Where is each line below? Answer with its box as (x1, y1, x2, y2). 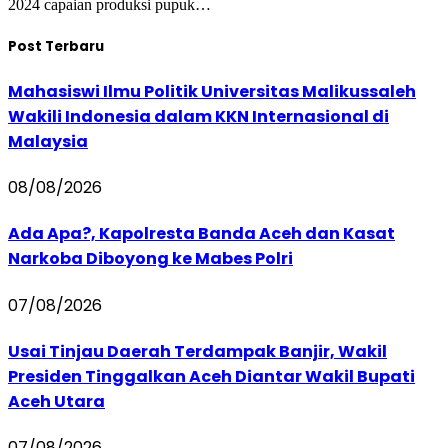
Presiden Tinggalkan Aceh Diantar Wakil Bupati (8, 364, 415, 388)
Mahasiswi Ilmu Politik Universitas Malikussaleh (8, 79, 416, 103)
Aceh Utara (8, 389, 105, 413)
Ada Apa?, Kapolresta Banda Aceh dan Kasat (8, 222, 395, 246)
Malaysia (8, 129, 88, 153)
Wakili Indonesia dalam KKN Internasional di (8, 104, 389, 128)
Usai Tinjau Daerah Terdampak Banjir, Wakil (8, 339, 387, 363)
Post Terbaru (8, 36, 104, 56)
